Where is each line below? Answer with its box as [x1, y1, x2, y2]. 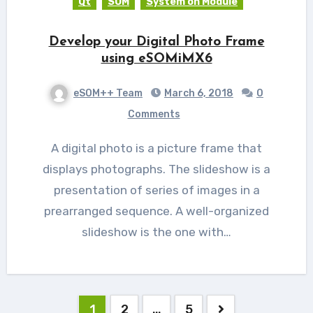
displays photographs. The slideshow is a [43, 161, 270, 176]
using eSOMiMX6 [101, 52, 212, 66]
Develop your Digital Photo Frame [48, 35, 265, 49]
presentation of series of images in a [53, 182, 260, 197]
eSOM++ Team [73, 87, 143, 99]
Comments [127, 108, 180, 120]
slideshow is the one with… [82, 224, 231, 239]
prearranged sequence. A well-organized [44, 203, 269, 218]
